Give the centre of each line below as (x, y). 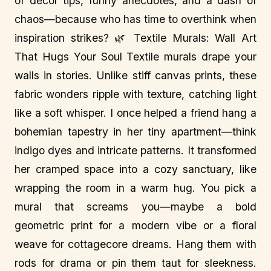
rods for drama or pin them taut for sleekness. (135, 263)
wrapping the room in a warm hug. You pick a (135, 188)
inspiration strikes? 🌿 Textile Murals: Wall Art (135, 38)
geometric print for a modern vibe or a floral (135, 225)
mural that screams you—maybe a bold (135, 207)
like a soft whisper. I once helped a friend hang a (135, 113)
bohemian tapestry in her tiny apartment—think (135, 132)
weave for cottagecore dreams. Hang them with (135, 244)
